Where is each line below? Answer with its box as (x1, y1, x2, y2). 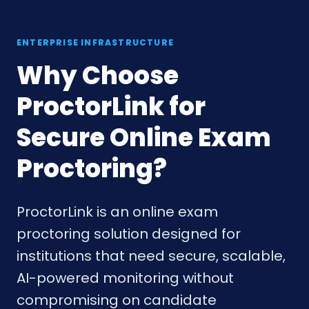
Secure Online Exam (17, 120, 271, 156)
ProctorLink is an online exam (17, 202, 218, 222)
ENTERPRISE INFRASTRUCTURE (17, 37, 174, 49)
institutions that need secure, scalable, (17, 246, 286, 266)
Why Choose (17, 58, 179, 94)
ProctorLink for (17, 89, 206, 125)
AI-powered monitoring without (17, 268, 234, 288)
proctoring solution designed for (17, 224, 241, 244)
